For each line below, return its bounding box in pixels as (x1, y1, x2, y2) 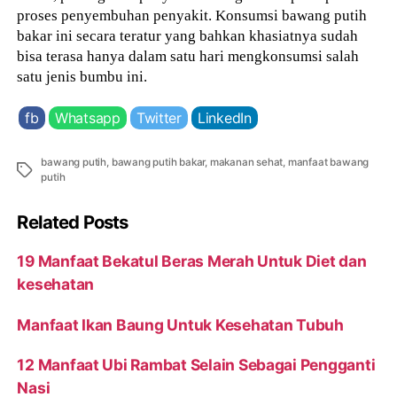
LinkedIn (197, 108, 252, 127)
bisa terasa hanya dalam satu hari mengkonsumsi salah (17, 47, 360, 66)
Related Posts (17, 211, 128, 234)
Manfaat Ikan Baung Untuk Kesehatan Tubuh (17, 315, 344, 334)
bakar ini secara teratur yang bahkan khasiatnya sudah (17, 27, 359, 45)
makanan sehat (209, 155, 284, 168)
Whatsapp (54, 108, 121, 127)
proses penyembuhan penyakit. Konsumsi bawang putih (17, 6, 368, 25)
